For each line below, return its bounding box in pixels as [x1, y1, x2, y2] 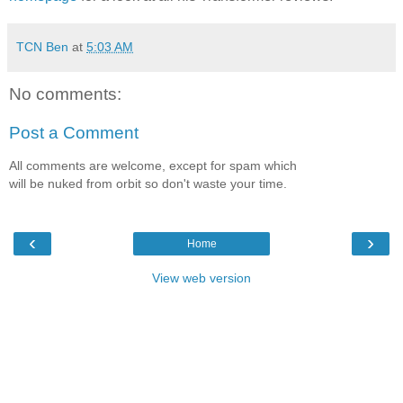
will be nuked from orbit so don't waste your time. [9, 175, 287, 191]
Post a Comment [9, 123, 139, 143]
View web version [152, 271, 251, 286]
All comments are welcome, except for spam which [9, 157, 297, 173]
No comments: [9, 84, 121, 103]
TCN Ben [16, 39, 68, 54]
